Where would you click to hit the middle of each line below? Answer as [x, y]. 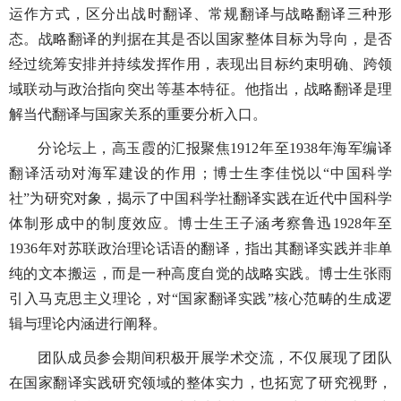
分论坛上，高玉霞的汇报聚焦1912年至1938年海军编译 [215, 148]
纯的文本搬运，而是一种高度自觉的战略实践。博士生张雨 [200, 273]
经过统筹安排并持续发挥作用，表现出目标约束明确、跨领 [200, 64]
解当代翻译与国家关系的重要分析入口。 [138, 114]
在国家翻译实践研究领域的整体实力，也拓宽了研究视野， [200, 383]
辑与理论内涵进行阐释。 [88, 324]
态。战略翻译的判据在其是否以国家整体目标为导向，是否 [200, 39]
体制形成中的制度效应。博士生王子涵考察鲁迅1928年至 [200, 223]
